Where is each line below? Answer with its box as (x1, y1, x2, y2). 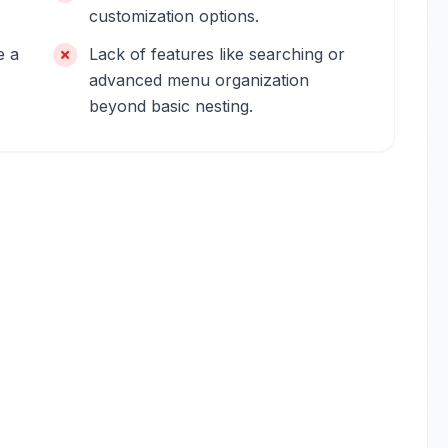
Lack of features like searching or (89, 44, 346, 64)
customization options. (89, 6, 260, 26)
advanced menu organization (89, 70, 310, 90)
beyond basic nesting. (89, 96, 254, 116)
